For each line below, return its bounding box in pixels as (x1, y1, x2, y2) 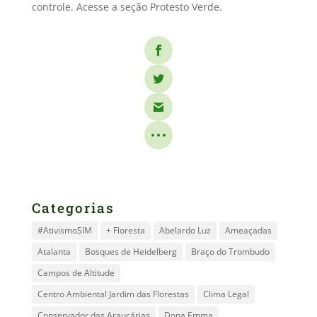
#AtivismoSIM (37, 224, 92, 236)
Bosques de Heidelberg (84, 246, 177, 258)
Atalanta (37, 246, 71, 258)
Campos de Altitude (37, 267, 115, 279)
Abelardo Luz (158, 224, 211, 236)
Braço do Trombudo (190, 246, 270, 258)
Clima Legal (202, 288, 249, 300)
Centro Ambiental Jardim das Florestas (37, 288, 189, 300)
